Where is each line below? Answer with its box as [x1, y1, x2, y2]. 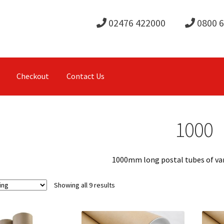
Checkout [16, 71, 49, 81]
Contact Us [66, 71, 104, 81]
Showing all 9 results [53, 180, 115, 190]
